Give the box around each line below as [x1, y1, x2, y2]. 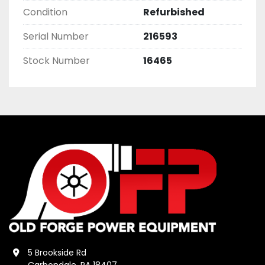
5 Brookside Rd [28, 247, 86, 258]
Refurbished [143, 5, 205, 19]
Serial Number [23, 30, 89, 43]
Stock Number [23, 54, 90, 67]
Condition [23, 5, 67, 19]
